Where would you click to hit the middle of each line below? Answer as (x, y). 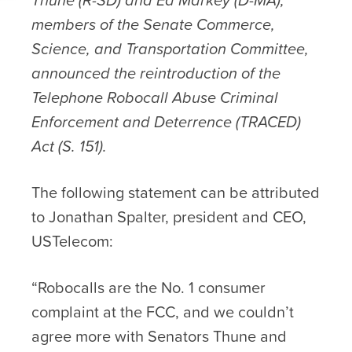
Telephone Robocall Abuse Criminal (155, 97)
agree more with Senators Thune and (159, 336)
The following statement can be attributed (176, 192)
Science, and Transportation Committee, (170, 48)
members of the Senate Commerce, (153, 24)
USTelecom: (72, 241)
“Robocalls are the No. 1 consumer (148, 287)
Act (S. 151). (71, 146)
